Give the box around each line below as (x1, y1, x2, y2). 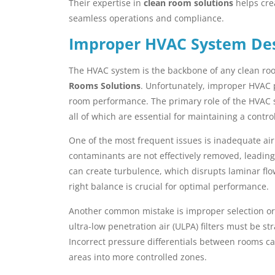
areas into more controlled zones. (69, 250, 207, 263)
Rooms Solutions (69, 79, 141, 91)
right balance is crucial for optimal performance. (69, 180, 269, 193)
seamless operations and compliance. (69, 12, 224, 24)
